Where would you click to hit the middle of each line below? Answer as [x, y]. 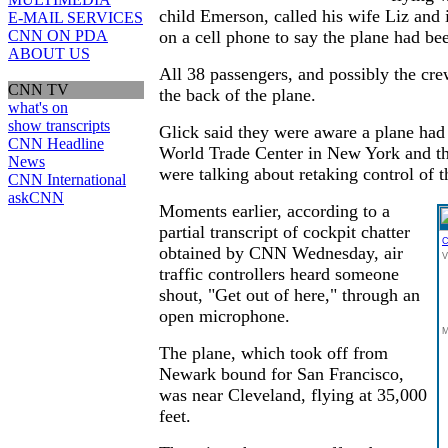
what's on [38, 107]
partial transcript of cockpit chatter [284, 232]
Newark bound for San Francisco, [281, 374]
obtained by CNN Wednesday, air [281, 253]
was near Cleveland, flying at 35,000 [293, 395]
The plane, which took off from [273, 353]
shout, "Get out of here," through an [289, 295]
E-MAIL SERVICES [75, 17]
